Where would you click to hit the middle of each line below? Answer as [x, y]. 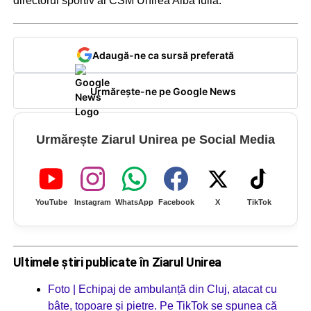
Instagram [93, 202]
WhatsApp [135, 202]
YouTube [51, 202]
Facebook [176, 202]
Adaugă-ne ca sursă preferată [163, 55]
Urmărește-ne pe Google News [163, 91]
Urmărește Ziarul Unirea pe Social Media [155, 140]
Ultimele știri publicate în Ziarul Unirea [117, 262]
